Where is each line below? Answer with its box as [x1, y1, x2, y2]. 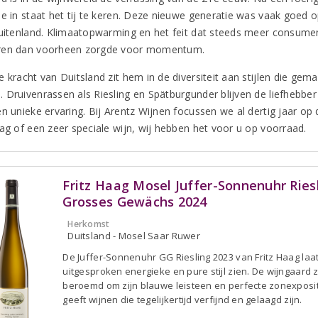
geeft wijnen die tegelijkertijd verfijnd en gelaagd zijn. [62, 292, 302, 306]
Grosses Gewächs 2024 [62, 192, 207, 210]
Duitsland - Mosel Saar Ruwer [67, 229, 200, 242]
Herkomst [67, 217, 110, 230]
